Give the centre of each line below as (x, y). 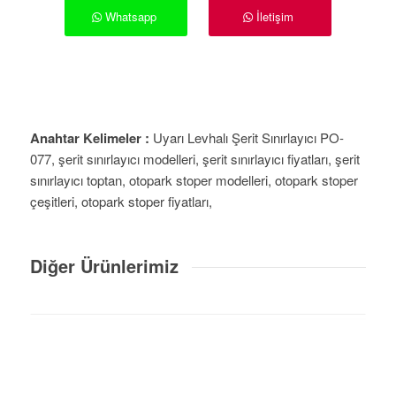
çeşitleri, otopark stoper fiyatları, (121, 201)
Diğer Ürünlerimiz (104, 265)
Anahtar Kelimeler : (89, 137)
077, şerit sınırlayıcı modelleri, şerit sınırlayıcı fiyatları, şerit (194, 158)
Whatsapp (130, 16)
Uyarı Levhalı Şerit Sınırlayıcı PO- (246, 137)
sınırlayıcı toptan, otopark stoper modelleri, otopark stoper (194, 179)
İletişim (274, 16)
